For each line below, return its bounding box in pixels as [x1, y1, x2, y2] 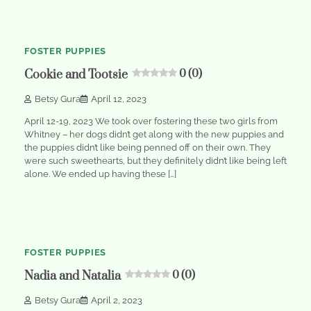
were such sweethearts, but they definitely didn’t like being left [24, 155, 287, 166]
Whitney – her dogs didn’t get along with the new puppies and [24, 128, 284, 140]
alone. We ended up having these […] [24, 168, 176, 179]
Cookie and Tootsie [24, 67, 128, 83]
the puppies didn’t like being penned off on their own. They [24, 142, 271, 153]
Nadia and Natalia [24, 269, 121, 285]
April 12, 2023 [91, 93, 146, 104]
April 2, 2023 [91, 294, 142, 305]
